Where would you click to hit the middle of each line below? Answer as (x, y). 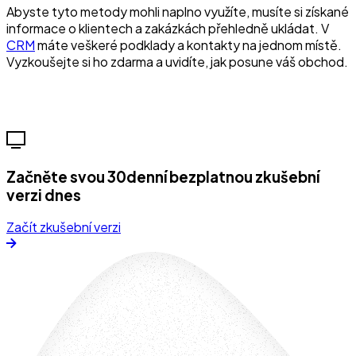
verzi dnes (44, 195)
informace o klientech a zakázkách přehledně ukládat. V (168, 28)
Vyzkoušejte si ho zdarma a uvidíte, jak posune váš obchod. (177, 61)
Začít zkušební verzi (64, 227)
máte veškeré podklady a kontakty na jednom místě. (188, 44)
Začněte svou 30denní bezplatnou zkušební (163, 176)
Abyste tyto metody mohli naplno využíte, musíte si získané (178, 11)
